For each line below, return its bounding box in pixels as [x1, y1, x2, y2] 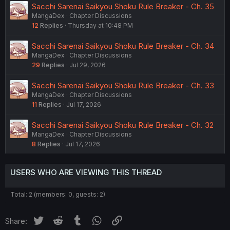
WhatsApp [103, 214, 141, 224]
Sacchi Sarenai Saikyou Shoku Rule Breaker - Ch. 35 [32, 1, 214, 11]
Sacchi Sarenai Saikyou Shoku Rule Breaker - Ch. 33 [32, 80, 214, 90]
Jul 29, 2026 [69, 61, 106, 69]
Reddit [64, 214, 87, 224]
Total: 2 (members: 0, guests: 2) [10, 190, 105, 198]
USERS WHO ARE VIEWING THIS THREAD [10, 167, 162, 177]
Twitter [44, 214, 69, 224]
